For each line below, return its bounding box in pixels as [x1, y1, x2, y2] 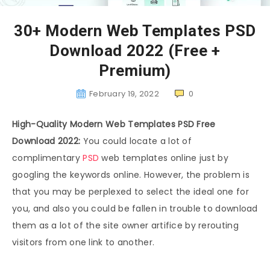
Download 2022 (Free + [49, 42, 221, 60]
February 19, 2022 [89, 88, 160, 100]
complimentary [12, 152, 83, 165]
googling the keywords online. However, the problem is [12, 169, 250, 181]
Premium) [99, 61, 171, 80]
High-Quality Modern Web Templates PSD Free [12, 118, 216, 131]
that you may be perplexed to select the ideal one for [12, 186, 249, 198]
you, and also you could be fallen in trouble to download [12, 202, 258, 215]
